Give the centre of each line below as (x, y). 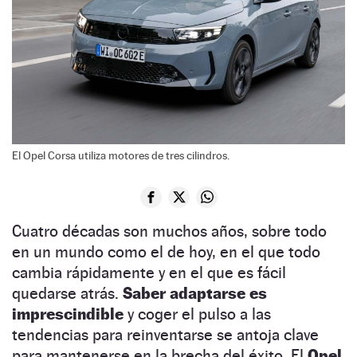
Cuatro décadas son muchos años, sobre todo (169, 231)
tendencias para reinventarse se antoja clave (165, 334)
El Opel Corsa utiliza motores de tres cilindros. (121, 155)
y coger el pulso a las (199, 314)
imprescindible (70, 314)
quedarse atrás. (67, 293)
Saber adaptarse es (195, 293)
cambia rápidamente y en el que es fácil (149, 272)
